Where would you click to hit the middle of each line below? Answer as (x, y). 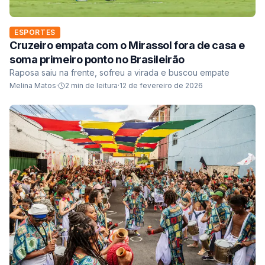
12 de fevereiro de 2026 (161, 86)
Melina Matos (33, 86)
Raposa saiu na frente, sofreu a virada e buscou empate (119, 73)
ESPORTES (35, 33)
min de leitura (93, 86)
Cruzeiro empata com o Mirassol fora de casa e (127, 46)
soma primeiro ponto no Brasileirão (97, 60)
